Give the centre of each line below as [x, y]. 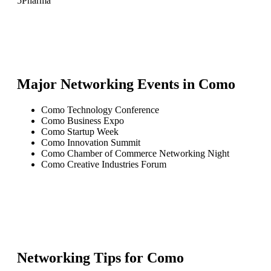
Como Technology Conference [100, 109]
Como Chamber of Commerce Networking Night [135, 153]
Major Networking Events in [108, 84]
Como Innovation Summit [91, 142]
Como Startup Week [80, 131]
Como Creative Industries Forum [104, 164]
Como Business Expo [83, 120]
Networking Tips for [82, 257]
